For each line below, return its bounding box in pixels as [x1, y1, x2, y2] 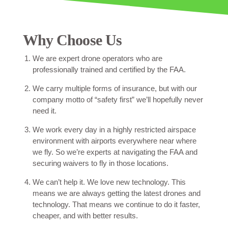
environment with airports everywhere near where [32, 136, 196, 146]
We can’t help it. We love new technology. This [32, 178, 186, 187]
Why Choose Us [22, 32, 122, 49]
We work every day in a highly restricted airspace [32, 125, 196, 134]
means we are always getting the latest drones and [32, 189, 201, 198]
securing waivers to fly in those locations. [32, 159, 168, 168]
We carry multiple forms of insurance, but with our [32, 84, 197, 93]
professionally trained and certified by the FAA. [32, 65, 186, 74]
